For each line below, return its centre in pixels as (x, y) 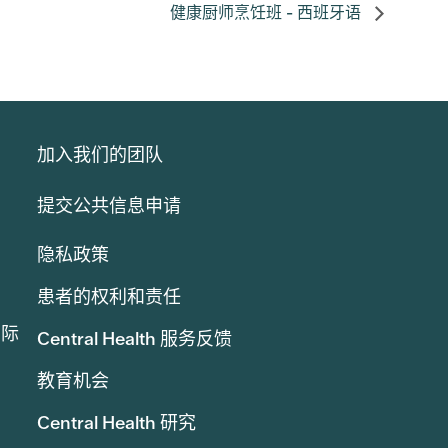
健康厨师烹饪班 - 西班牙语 (267, 13)
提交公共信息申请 (108, 206)
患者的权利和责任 (108, 297)
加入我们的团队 (99, 155)
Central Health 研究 (116, 423)
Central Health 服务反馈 (134, 339)
